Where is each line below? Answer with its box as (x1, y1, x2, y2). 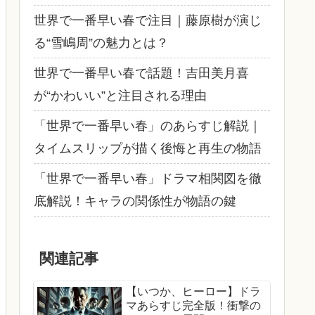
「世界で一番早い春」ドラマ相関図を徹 (34, 171, 262, 186)
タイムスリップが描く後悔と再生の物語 (34, 141, 262, 155)
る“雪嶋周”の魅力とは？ (34, 35, 169, 50)
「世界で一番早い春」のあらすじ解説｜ (34, 118, 262, 133)
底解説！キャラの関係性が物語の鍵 (34, 193, 236, 208)
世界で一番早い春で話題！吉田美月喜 (34, 65, 249, 80)
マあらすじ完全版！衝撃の (126, 300, 261, 312)
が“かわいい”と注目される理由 (34, 88, 207, 103)
